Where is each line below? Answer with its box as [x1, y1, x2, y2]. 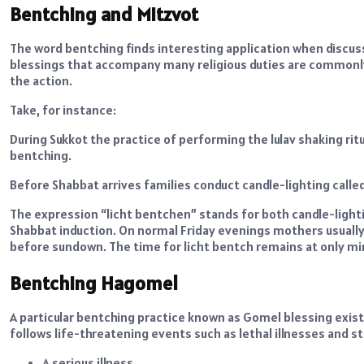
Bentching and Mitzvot [10, 2, 198, 28]
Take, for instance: [10, 102, 116, 119]
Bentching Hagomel [10, 271, 178, 297]
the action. [10, 72, 72, 89]
